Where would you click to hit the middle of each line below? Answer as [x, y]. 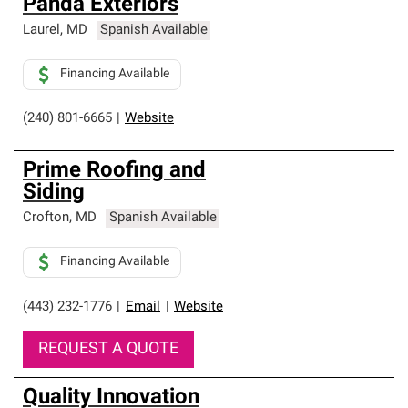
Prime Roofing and [114, 171]
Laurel [41, 31]
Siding [54, 193]
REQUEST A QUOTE [108, 349]
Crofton [46, 218]
